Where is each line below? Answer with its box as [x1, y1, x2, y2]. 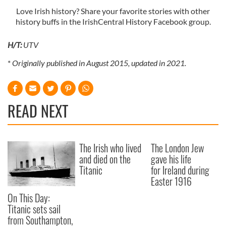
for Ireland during [151, 162, 210, 178]
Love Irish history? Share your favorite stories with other [16, 6, 210, 16]
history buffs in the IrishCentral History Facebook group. [15, 17, 211, 27]
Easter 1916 [151, 174, 192, 189]
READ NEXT [8, 99, 68, 123]
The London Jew [151, 140, 204, 156]
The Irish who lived [79, 140, 142, 156]
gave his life [151, 151, 192, 167]
